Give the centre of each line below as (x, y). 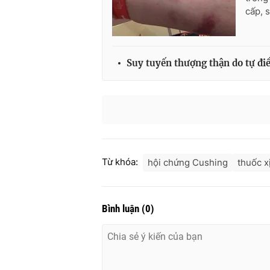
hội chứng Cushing (188, 163)
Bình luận (122, 209)
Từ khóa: (120, 162)
